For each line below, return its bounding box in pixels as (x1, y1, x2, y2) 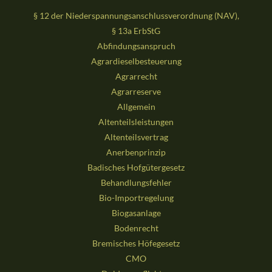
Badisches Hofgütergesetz (87, 162, 185, 173)
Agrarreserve (111, 86, 161, 97)
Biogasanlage (111, 208, 161, 219)
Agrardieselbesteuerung (90, 56, 182, 67)
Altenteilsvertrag (104, 132, 168, 143)
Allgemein (117, 101, 155, 112)
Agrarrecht (115, 71, 157, 82)
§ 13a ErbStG (112, 25, 160, 36)
